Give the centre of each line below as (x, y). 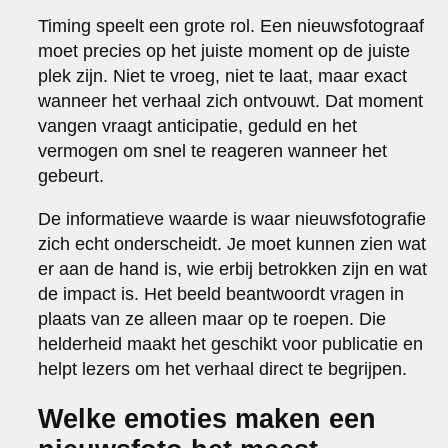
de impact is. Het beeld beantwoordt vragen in (221, 293)
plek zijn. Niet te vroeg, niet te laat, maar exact (223, 75)
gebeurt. (71, 175)
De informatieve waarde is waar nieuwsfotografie (232, 218)
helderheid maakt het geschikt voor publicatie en (231, 343)
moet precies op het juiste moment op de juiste (224, 50)
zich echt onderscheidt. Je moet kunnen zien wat (232, 243)
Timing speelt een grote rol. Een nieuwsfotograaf (231, 25)
